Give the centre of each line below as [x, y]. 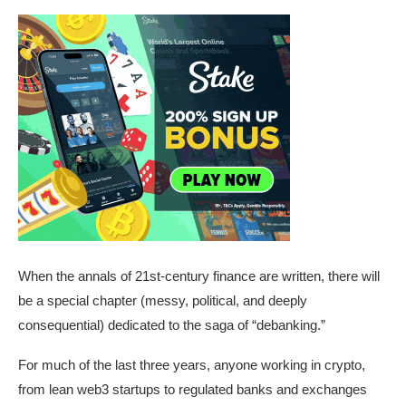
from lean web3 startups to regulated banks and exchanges [193, 390]
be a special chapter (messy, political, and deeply [163, 301]
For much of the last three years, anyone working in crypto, [192, 365]
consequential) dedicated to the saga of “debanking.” [172, 325]
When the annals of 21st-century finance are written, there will [199, 276]
